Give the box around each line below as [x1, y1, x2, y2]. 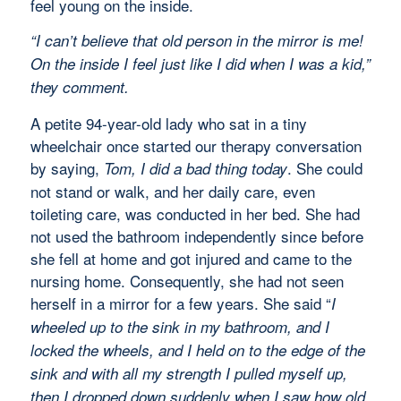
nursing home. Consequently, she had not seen [30, 269, 344, 292]
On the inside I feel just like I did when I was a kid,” [30, 53, 371, 75]
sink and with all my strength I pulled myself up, [30, 362, 347, 384]
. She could [286, 156, 363, 179]
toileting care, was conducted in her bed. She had [30, 201, 360, 225]
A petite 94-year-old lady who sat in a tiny [30, 111, 307, 134]
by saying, [30, 156, 104, 179]
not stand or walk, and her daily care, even [30, 179, 315, 202]
